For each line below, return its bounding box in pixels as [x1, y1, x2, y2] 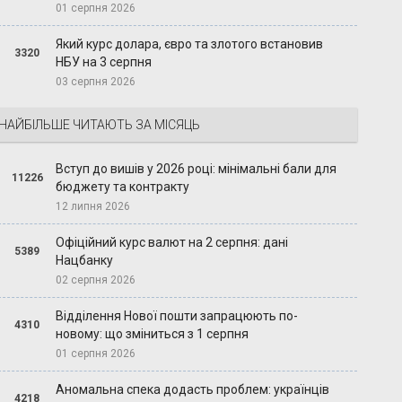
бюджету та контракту [56, 179, 190, 195]
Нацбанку [56, 253, 114, 268]
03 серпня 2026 [56, 75, 136, 89]
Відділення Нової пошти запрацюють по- [56, 309, 299, 324]
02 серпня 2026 [56, 274, 136, 287]
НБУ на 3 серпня [56, 55, 153, 70]
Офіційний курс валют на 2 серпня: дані [56, 235, 289, 250]
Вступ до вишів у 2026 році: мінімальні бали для [56, 162, 337, 177]
